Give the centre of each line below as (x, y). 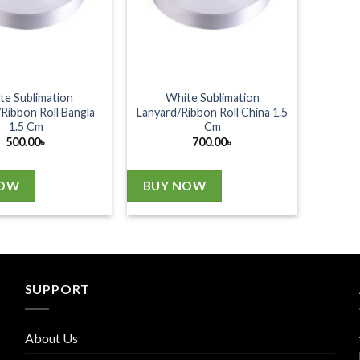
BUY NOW (174, 186)
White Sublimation (212, 97)
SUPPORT (57, 289)
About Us (51, 337)
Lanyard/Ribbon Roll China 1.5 (213, 112)
